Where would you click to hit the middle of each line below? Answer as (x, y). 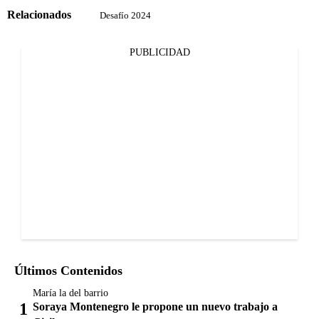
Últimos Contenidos (68, 270)
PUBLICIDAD (159, 52)
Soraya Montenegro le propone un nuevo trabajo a (155, 306)
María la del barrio (70, 293)
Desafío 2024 (125, 15)
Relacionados (39, 15)
